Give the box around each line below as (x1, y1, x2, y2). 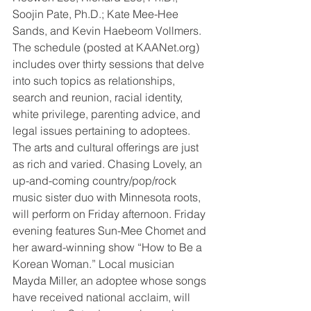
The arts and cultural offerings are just (12, 140, 201, 154)
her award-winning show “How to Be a (12, 240, 205, 254)
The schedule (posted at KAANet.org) (12, 40, 202, 54)
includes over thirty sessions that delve (12, 57, 207, 71)
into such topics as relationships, (12, 74, 178, 87)
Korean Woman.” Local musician (12, 257, 177, 271)
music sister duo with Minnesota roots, (12, 190, 203, 204)
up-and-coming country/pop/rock (12, 174, 179, 187)
